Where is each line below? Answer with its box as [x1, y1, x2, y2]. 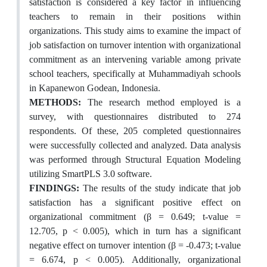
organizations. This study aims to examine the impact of [29, 25, 241, 36]
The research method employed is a [81, 97, 241, 108]
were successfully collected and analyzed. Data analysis [29, 139, 241, 151]
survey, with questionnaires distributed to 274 [29, 111, 241, 122]
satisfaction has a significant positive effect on [29, 197, 241, 208]
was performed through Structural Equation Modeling [29, 154, 241, 165]
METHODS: [29, 97, 81, 108]
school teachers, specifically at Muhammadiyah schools [29, 68, 241, 79]
